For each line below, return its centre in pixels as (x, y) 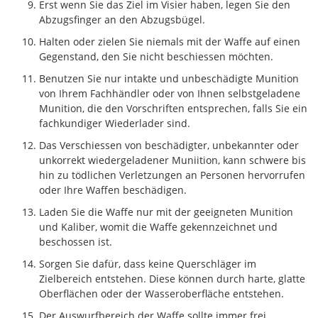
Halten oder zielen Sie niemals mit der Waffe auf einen (170, 41)
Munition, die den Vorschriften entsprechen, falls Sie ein (173, 108)
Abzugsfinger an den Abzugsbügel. (122, 19)
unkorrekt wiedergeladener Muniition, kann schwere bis (172, 160)
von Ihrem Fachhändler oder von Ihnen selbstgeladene (170, 93)
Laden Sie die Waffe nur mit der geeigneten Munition (166, 212)
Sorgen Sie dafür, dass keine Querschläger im (148, 263)
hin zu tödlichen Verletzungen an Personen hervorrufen (172, 175)
